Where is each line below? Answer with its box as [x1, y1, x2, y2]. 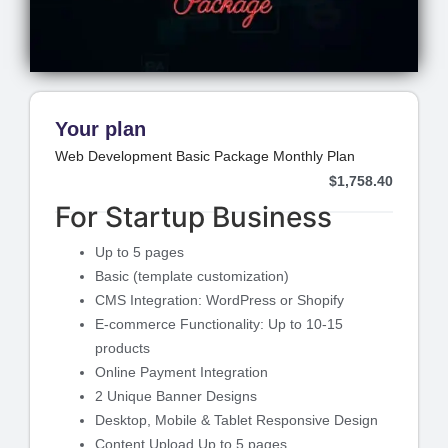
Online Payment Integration [95, 364, 268, 380]
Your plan [55, 118, 146, 140]
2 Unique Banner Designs [95, 388, 257, 404]
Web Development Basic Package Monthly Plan [55, 148, 355, 164]
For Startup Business [55, 200, 332, 234]
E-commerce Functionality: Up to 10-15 [95, 316, 343, 332]
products [95, 340, 150, 356]
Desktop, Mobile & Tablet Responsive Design [95, 412, 378, 428]
